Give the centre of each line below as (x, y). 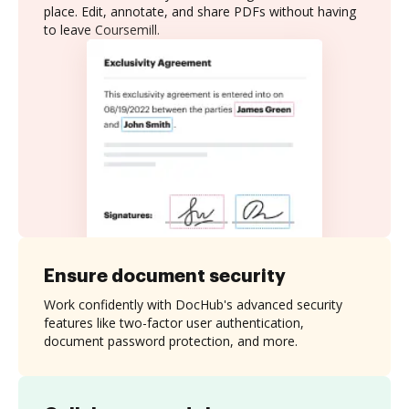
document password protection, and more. (171, 341)
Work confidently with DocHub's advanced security (193, 304)
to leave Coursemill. (102, 30)
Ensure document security (165, 275)
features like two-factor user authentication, (174, 322)
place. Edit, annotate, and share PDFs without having (200, 11)
